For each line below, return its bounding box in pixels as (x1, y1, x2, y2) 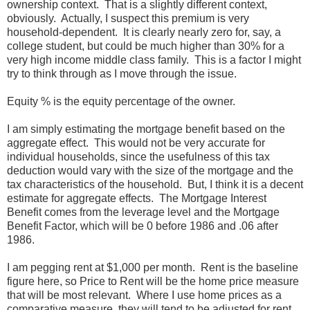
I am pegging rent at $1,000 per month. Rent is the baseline (7, 262, 298, 274)
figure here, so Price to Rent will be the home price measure (7, 275, 299, 288)
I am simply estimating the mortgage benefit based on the (7, 123, 285, 136)
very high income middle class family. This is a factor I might (7, 54, 301, 66)
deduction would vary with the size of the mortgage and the (7, 165, 293, 177)
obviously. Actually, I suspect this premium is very (7, 12, 249, 25)
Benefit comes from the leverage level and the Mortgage (7, 206, 280, 219)
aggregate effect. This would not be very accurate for (7, 137, 265, 149)
